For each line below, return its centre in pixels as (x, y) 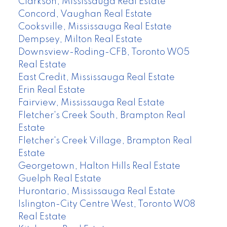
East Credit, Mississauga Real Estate (96, 77)
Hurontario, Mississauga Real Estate (97, 191)
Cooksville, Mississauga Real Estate (95, 27)
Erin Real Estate (51, 90)
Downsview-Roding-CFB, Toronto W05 (104, 52)
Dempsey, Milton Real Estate (80, 39)
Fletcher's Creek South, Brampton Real (102, 115)
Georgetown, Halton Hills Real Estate (99, 166)
